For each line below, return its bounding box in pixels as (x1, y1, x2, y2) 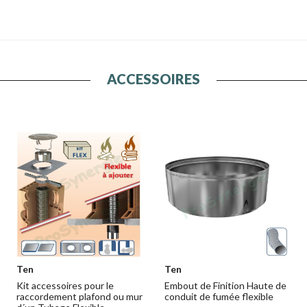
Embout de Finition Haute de (164, 279, 286, 291)
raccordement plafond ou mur (16, 290, 143, 302)
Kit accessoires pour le (16, 279, 114, 291)
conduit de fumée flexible (164, 290, 273, 302)
